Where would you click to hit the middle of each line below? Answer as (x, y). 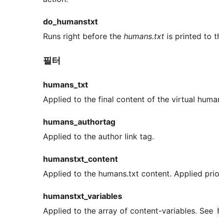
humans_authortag (79, 121)
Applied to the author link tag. (99, 136)
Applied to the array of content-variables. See (129, 210)
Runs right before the (83, 36)
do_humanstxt (70, 21)
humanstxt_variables (83, 196)
